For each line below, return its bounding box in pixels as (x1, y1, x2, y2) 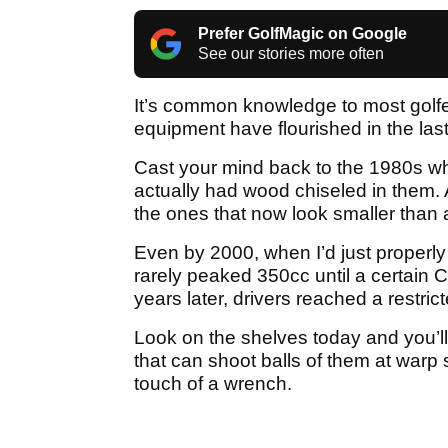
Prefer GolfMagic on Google (198, 25, 407, 43)
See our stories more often (198, 45, 384, 63)
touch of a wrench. (134, 373, 297, 395)
